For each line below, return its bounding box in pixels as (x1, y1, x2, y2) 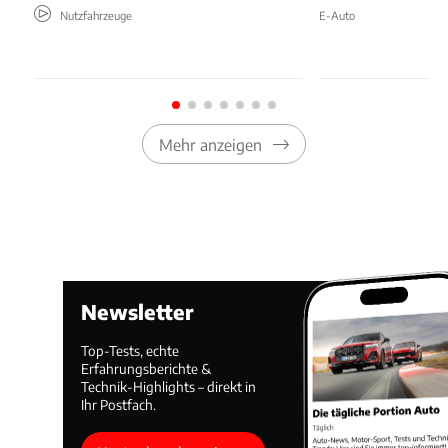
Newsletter (81, 299, 195, 325)
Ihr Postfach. (81, 396, 157, 414)
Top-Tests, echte (81, 342, 180, 360)
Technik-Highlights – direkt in (81, 378, 257, 396)
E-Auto (319, 8, 356, 23)
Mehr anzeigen (158, 134, 262, 154)
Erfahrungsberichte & (81, 360, 212, 378)
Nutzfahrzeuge (60, 8, 132, 23)
